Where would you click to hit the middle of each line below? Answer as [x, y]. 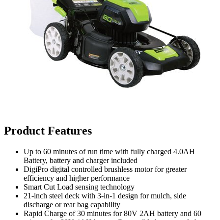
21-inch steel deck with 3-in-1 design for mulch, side [105, 195]
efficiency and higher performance [77, 178]
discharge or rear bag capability [72, 204]
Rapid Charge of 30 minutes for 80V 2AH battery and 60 [112, 213]
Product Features [48, 130]
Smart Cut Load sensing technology [79, 187]
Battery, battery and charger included [81, 160]
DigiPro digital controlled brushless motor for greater [105, 169]
